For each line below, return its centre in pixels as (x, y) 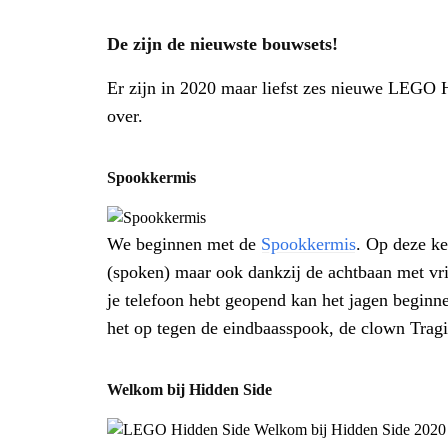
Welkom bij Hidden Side (189, 390)
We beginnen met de (184, 244)
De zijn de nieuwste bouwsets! (222, 44)
